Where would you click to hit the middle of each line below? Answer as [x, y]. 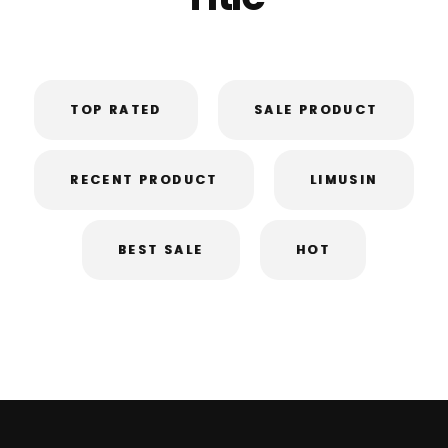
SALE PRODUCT [315, 110]
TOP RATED [116, 110]
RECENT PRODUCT [144, 180]
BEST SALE [161, 250]
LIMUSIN [343, 180]
